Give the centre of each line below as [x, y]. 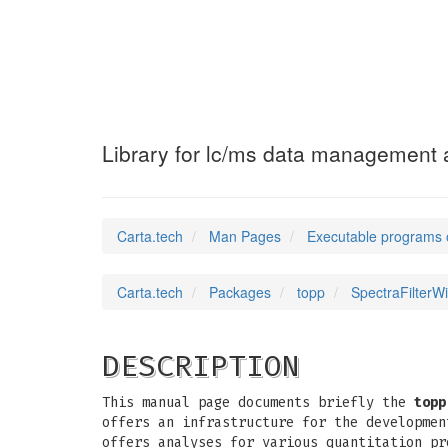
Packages [240, 292]
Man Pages [245, 236]
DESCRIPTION [201, 366]
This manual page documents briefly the [258, 402]
